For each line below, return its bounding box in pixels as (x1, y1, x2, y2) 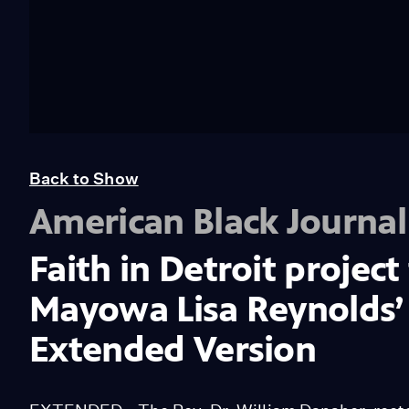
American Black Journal (29, 199, 407, 243)
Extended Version (29, 327, 317, 371)
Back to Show (29, 168, 139, 188)
